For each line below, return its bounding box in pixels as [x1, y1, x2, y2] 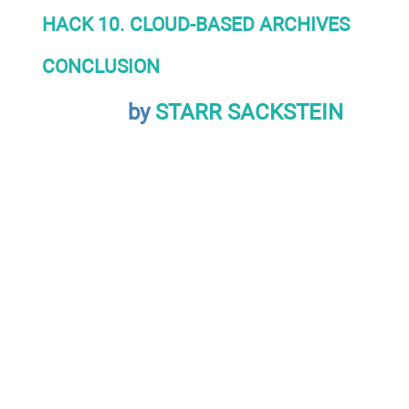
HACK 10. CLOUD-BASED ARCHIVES [41, 12, 350, 36]
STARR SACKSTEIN [154, 99, 343, 125]
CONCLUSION [41, 54, 160, 78]
